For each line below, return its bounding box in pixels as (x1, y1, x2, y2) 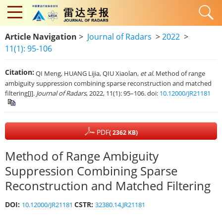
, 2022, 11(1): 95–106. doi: (86, 88, 160, 98)
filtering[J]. (5, 88, 36, 98)
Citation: (5, 67, 34, 77)
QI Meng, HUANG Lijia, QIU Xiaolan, (36, 68, 140, 78)
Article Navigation (5, 31, 77, 42)
